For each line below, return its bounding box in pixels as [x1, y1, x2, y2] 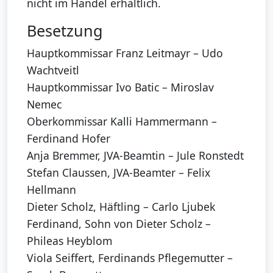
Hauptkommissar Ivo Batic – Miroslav [27, 79, 214, 94]
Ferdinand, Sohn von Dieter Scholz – [27, 216, 211, 231]
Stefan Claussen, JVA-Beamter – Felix [27, 165, 210, 180]
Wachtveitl [27, 62, 79, 77]
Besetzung [27, 19, 103, 41]
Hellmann [27, 182, 76, 197]
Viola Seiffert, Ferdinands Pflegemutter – [27, 250, 233, 265]
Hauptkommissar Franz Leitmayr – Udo [27, 45, 223, 60]
